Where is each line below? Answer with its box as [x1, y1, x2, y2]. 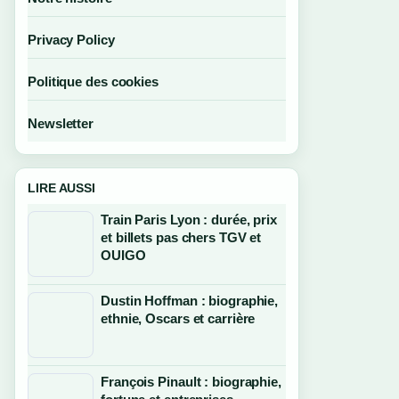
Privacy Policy [28, 32, 115, 47]
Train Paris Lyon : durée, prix [101, 212, 277, 227]
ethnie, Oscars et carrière [101, 311, 256, 326]
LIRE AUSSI [28, 181, 95, 195]
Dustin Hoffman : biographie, [101, 293, 279, 308]
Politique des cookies [28, 74, 159, 89]
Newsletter [28, 116, 94, 131]
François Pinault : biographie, [101, 374, 281, 389]
